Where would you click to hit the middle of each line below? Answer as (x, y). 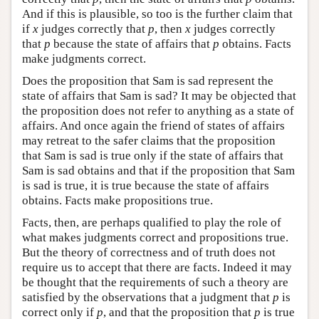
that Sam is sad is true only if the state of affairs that (153, 155)
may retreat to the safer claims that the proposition (149, 140)
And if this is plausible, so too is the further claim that (157, 14)
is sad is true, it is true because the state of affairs (146, 185)
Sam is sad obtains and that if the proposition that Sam (158, 170)
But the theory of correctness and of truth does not (149, 252)
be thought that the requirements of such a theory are (155, 282)
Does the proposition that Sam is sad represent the (148, 80)
